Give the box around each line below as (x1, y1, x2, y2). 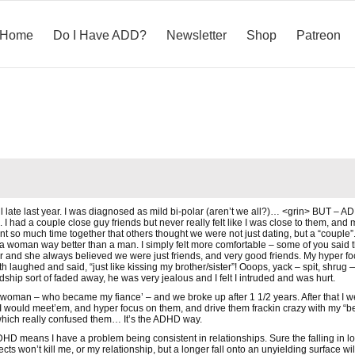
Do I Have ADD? (53, 28, 147, 42)
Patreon (296, 28, 341, 42)
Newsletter (166, 28, 227, 42)
